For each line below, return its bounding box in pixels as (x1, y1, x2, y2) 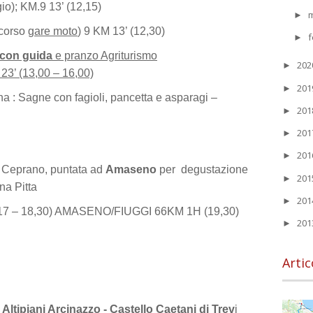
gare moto (28, 25, 78, 37)
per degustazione (156, 163, 248, 175)
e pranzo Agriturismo (52, 50, 157, 61)
